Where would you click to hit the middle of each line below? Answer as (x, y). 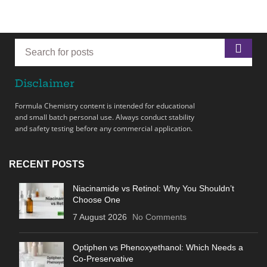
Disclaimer (45, 83)
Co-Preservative (103, 259)
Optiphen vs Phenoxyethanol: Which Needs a (158, 248)
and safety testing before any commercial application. (104, 129)
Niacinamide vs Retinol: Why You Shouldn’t (153, 189)
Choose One (97, 200)
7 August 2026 (100, 217)
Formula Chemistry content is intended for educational (105, 106)
